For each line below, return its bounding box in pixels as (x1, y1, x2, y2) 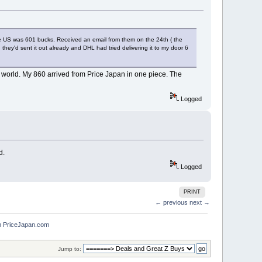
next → (189, 199, 210, 206)
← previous (154, 199, 188, 206)
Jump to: (57, 245, 81, 252)
